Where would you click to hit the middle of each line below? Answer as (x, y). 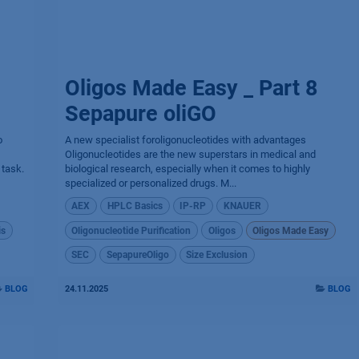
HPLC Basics (135, 206)
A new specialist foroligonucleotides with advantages (185, 140)
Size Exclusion (217, 254)
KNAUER (243, 206)
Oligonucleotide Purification (131, 230)
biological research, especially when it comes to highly (187, 169)
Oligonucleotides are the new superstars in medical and (190, 154)
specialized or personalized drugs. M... (150, 183)
